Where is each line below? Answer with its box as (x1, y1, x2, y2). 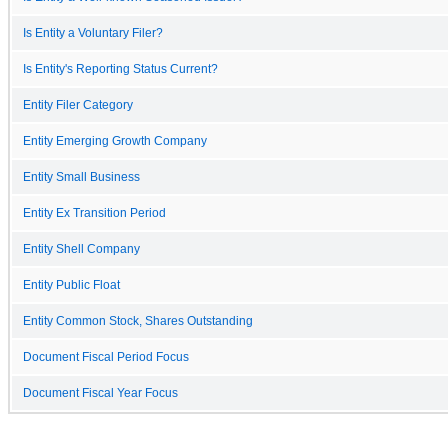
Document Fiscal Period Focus (23, 350, 189, 363)
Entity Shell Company (23, 242, 140, 255)
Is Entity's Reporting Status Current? (23, 62, 218, 75)
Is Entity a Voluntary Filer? (23, 26, 163, 39)
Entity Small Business (23, 170, 140, 183)
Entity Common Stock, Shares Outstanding (23, 314, 253, 327)
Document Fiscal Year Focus (23, 386, 178, 399)
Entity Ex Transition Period (23, 206, 166, 219)
